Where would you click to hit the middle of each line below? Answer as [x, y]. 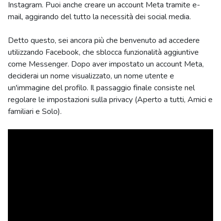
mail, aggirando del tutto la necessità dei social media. [99, 17]
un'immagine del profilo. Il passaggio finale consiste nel [101, 88]
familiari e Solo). [35, 111]
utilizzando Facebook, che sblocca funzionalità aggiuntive [103, 52]
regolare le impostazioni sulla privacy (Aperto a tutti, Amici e [110, 100]
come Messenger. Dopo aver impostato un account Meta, [106, 64]
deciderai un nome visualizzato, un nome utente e [91, 76]
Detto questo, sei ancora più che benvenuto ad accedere [104, 40]
